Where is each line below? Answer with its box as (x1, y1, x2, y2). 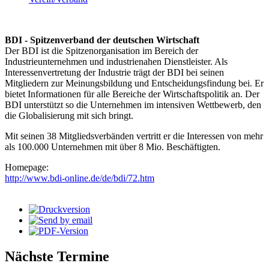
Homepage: (5, 162, 51, 173)
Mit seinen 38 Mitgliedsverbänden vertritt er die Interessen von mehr (5, 131, 263, 142)
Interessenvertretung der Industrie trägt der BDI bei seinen (5, 67, 224, 78)
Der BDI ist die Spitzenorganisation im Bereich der (5, 46, 198, 56)
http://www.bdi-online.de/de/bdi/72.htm (5, 173, 154, 184)
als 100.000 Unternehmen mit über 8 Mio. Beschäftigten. (5, 142, 220, 153)
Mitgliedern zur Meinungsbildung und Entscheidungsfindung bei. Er (5, 78, 264, 89)
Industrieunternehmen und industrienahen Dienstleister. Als (5, 56, 228, 67)
